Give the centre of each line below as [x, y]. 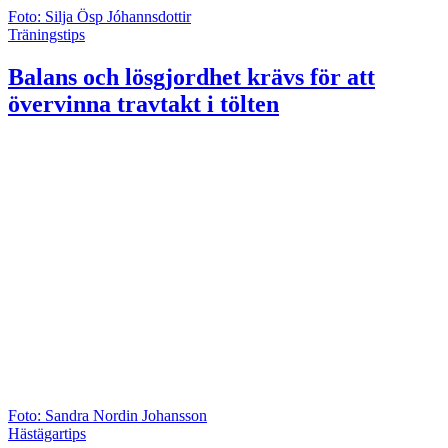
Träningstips [46, 34]
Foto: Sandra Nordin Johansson [107, 416]
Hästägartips [47, 434]
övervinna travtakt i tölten [143, 103]
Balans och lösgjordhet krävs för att [191, 76]
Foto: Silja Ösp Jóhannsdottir [99, 16]
